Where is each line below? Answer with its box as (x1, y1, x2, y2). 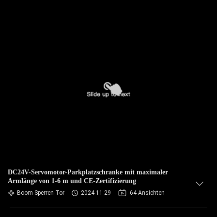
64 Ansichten (130, 189, 165, 196)
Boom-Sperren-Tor (17, 189, 64, 196)
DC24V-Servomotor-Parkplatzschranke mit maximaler (8, 169, 168, 176)
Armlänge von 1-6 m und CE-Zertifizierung (8, 177, 136, 185)
